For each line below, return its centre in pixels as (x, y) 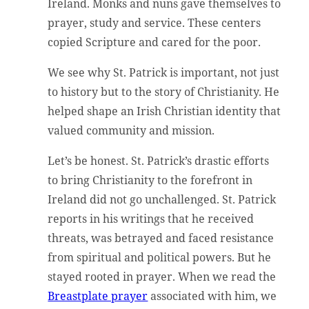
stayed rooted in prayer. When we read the (162, 276)
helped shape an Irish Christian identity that (165, 111)
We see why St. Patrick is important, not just (164, 72)
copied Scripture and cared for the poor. (156, 42)
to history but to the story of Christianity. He (164, 91)
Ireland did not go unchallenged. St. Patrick (162, 199)
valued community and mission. (131, 130)
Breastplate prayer (98, 296)
